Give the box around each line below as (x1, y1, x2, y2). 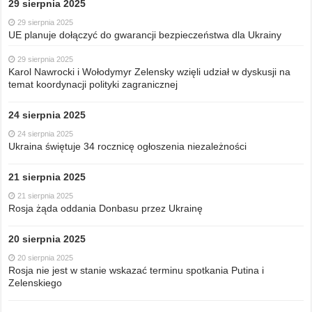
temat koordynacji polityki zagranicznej (8, 78, 178, 90)
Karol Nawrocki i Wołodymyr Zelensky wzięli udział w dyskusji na (8, 65, 291, 77)
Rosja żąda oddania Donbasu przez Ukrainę (8, 202, 203, 214)
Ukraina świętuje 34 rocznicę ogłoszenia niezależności (8, 140, 247, 152)
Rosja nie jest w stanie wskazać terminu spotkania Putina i (8, 264, 265, 276)
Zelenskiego (8, 276, 63, 288)
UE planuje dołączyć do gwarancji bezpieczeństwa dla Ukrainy (8, 29, 282, 40)
